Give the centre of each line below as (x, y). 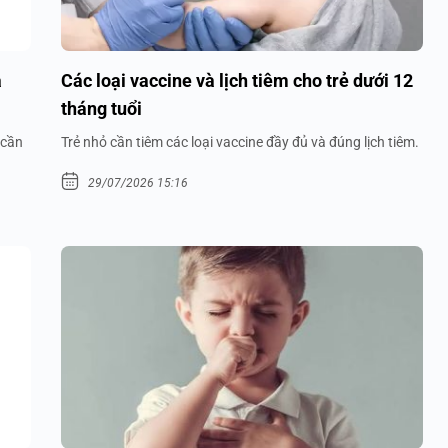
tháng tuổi (101, 108)
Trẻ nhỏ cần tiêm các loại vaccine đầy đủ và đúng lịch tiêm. (240, 141)
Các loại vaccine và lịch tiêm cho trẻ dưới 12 (237, 80)
